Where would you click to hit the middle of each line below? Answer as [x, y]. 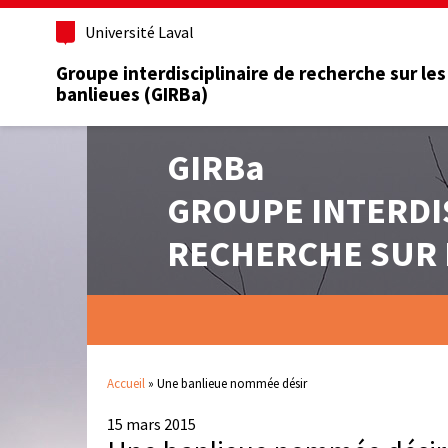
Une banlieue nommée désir [232, 383]
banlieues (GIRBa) [132, 94]
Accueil [126, 383]
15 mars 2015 [151, 423]
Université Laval [139, 31]
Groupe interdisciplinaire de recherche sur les [251, 73]
